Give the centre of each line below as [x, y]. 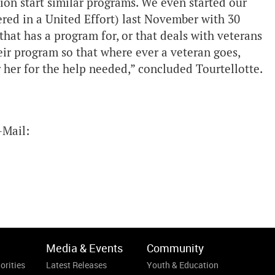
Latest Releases [76, 265]
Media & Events [84, 248]
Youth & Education [183, 265]
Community [175, 248]
